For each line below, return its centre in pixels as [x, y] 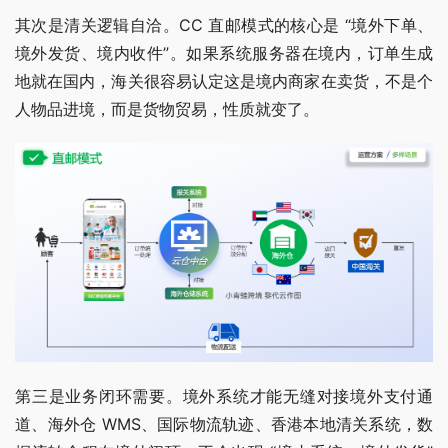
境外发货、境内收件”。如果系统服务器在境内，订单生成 [224, 53]
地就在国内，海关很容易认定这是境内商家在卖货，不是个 [224, 81]
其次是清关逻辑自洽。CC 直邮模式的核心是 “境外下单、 [224, 25]
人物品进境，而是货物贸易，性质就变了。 [167, 109]
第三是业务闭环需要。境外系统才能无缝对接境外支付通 [224, 396]
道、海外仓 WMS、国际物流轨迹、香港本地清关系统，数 [224, 424]
